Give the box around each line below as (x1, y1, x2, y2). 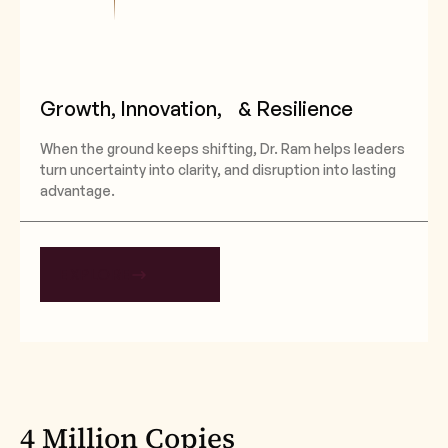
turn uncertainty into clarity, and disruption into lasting (40, 161, 396, 179)
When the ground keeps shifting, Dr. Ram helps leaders (40, 140, 405, 158)
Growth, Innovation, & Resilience (40, 96, 353, 122)
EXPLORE (60, 265, 132, 283)
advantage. (40, 182, 115, 200)
